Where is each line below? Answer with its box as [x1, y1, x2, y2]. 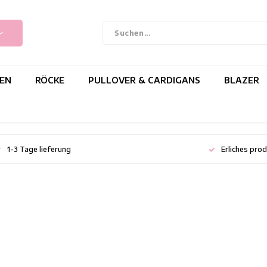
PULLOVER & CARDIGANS [88, 74, 200, 85]
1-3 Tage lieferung [7, 144, 71, 154]
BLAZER [224, 74, 259, 85]
